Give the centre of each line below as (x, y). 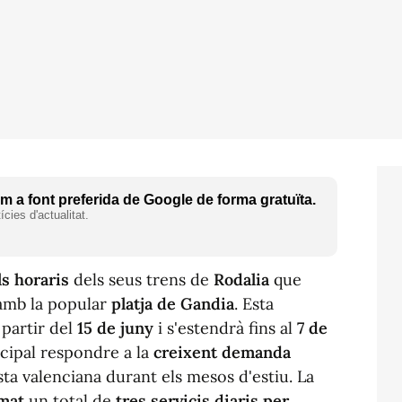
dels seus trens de (141, 279)
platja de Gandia (173, 303)
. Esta (254, 303)
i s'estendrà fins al (225, 328)
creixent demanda (222, 352)
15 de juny (115, 328)
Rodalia (241, 279)
